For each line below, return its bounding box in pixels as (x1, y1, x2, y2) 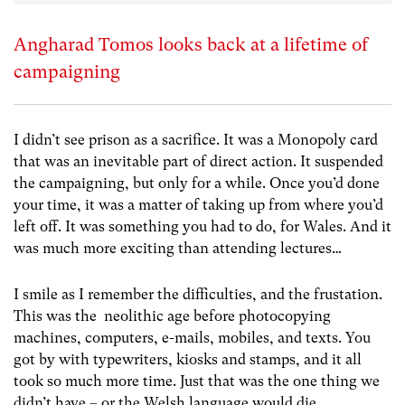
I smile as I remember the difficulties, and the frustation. (14, 286, 382, 304)
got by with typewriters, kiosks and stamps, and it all (14, 351, 362, 369)
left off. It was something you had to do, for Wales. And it (14, 218, 391, 236)
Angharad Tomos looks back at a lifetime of (14, 34, 368, 55)
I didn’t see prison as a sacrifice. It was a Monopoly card (14, 131, 378, 149)
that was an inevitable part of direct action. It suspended (14, 153, 383, 171)
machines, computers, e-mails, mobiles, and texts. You (14, 329, 371, 347)
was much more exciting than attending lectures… (14, 240, 342, 258)
